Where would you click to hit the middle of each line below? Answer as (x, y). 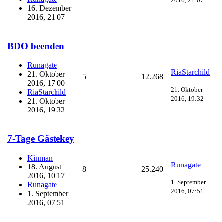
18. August (44, 167)
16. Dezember (49, 8)
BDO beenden (36, 46)
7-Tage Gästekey (41, 139)
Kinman (40, 158)
